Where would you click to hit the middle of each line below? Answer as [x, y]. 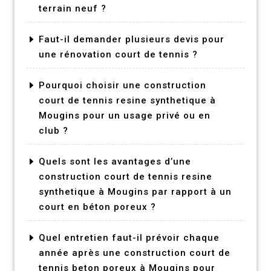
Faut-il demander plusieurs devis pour [132, 39]
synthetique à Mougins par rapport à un [135, 191]
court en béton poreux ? [97, 207]
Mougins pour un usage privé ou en [125, 115]
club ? [54, 130]
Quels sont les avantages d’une [115, 161]
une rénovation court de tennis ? [118, 54]
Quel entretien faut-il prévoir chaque [129, 237]
